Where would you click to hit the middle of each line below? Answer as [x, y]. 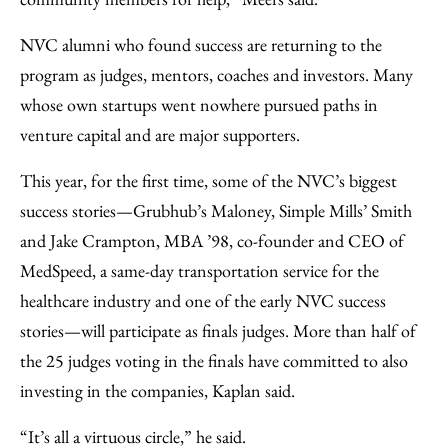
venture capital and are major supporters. [160, 134]
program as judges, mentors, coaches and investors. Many [216, 74]
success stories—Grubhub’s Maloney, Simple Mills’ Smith [216, 210]
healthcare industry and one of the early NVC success [203, 300]
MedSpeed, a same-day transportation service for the [199, 270]
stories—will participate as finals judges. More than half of [218, 330]
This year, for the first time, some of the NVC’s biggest [208, 180]
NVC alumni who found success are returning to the [201, 44]
